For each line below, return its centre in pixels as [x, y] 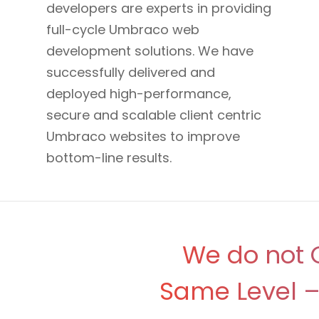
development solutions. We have [150, 51]
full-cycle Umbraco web [123, 29]
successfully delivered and [131, 72]
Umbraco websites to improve [143, 136]
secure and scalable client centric [154, 115]
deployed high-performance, [139, 93]
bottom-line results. [109, 157]
